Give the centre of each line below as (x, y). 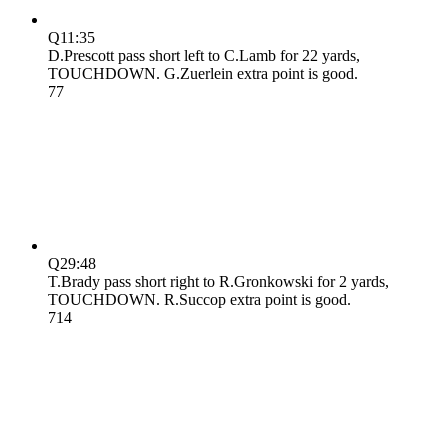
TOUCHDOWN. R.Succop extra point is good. (199, 299)
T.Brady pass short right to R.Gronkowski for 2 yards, (218, 281)
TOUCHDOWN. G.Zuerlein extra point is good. (203, 73)
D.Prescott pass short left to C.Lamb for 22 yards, (204, 55)
